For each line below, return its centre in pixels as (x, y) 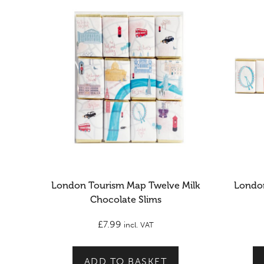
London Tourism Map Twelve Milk (126, 185)
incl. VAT (138, 225)
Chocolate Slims (126, 199)
